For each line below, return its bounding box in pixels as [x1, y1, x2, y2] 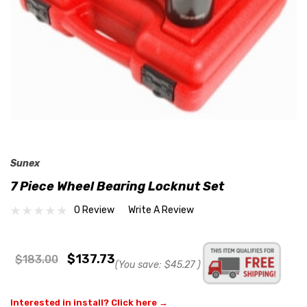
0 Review [74, 204, 114, 217]
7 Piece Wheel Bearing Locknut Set [10, 178, 224, 194]
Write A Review [128, 204, 194, 217]
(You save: [115, 259, 162, 271]
